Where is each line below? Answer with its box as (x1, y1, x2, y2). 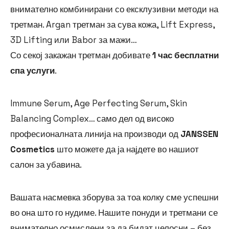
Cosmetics (10, 144, 55, 155)
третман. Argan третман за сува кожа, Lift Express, (10, 19, 215, 31)
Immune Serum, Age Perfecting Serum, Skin (10, 98, 187, 109)
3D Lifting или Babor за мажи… (10, 34, 137, 46)
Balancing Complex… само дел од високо (10, 113, 174, 125)
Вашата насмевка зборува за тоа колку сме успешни (10, 192, 219, 203)
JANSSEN (180, 128, 218, 140)
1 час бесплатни (152, 50, 219, 61)
